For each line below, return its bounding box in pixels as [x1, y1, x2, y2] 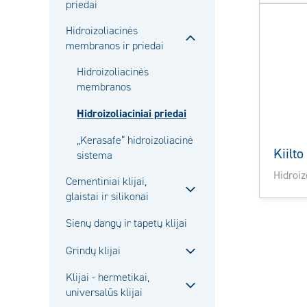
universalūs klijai [66, 286, 143, 299]
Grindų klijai [66, 244, 121, 258]
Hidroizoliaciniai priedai [77, 107, 186, 121]
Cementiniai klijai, [66, 175, 147, 188]
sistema [77, 149, 112, 162]
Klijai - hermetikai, [66, 271, 149, 284]
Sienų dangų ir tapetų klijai [66, 217, 187, 230]
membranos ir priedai [66, 39, 164, 53]
